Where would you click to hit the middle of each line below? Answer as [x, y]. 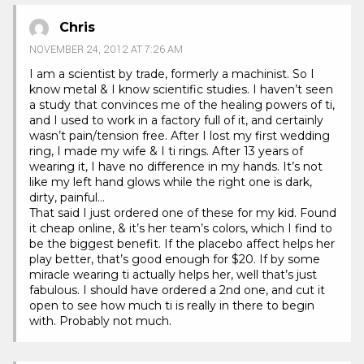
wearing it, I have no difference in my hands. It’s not [176, 166]
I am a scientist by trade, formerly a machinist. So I [172, 74]
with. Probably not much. [100, 321]
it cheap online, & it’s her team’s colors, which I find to [181, 228]
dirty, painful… [67, 197]
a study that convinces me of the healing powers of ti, [182, 104]
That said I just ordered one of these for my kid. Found [183, 212]
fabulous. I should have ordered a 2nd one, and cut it [177, 290]
